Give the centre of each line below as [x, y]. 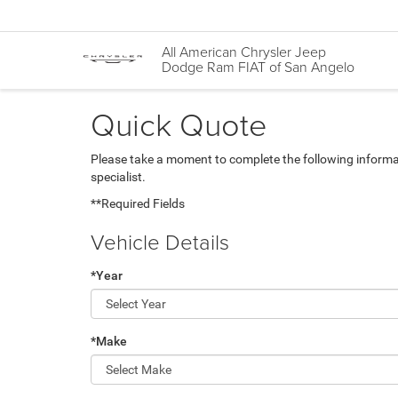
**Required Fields [138, 203]
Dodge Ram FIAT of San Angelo [258, 67]
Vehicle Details [160, 241]
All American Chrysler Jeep [244, 52]
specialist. [118, 177]
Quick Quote [179, 123]
